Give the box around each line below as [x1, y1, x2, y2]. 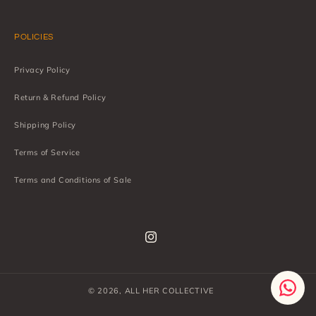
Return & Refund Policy [14, 92, 107, 102]
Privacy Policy [14, 65, 71, 75]
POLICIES [14, 32, 54, 42]
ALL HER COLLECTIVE [124, 286, 214, 296]
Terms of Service [14, 147, 80, 157]
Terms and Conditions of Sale [14, 175, 132, 185]
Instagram [143, 237, 185, 248]
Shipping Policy [14, 120, 76, 130]
